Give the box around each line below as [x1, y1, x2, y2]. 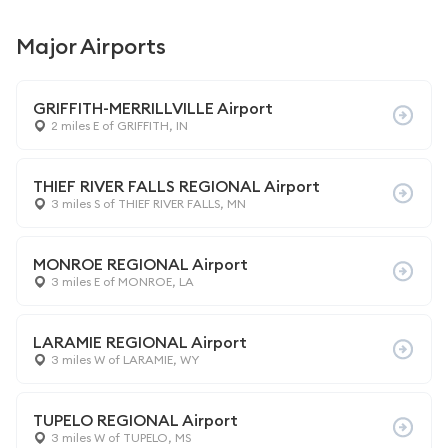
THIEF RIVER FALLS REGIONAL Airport [33, 176, 320, 196]
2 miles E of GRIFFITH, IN [51, 118, 188, 133]
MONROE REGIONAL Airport [33, 254, 248, 274]
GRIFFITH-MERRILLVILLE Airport [33, 98, 273, 118]
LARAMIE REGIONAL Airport [33, 332, 247, 352]
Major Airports [16, 32, 166, 60]
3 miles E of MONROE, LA [51, 274, 194, 289]
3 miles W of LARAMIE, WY [51, 352, 199, 367]
